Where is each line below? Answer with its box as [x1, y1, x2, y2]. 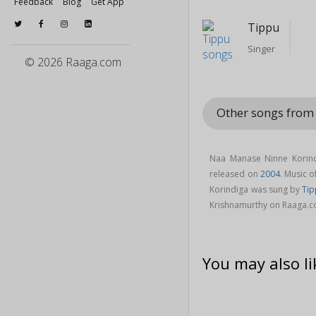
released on [209, 167, 260, 180]
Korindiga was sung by [209, 183, 303, 195]
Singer [248, 42, 276, 56]
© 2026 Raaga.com [25, 54, 121, 70]
